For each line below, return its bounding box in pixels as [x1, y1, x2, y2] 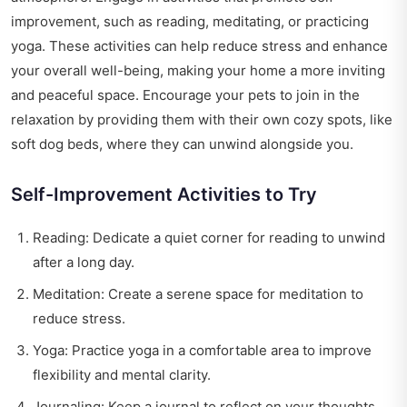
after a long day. [33, 253, 134, 272]
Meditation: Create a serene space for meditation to [33, 285, 363, 303]
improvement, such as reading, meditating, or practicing [11, 13, 369, 31]
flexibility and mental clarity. [33, 366, 211, 384]
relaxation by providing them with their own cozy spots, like [11, 111, 392, 129]
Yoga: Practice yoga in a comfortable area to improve [33, 342, 372, 360]
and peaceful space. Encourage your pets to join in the [11, 86, 360, 104]
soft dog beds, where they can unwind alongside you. [11, 135, 353, 154]
